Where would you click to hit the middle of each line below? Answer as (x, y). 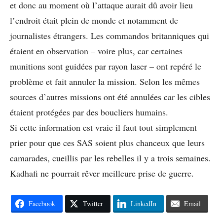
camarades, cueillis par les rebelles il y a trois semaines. (110, 158)
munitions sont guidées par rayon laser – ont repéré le (106, 66)
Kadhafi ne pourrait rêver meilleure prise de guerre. (102, 173)
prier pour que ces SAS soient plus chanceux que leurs (107, 143)
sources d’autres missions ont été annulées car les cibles (110, 97)
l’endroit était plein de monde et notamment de (94, 20)
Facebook (42, 203)
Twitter (93, 203)
